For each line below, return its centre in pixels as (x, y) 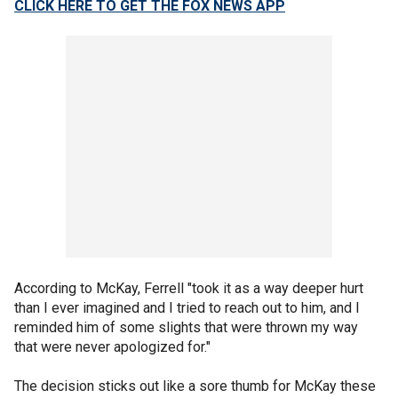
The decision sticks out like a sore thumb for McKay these (195, 386)
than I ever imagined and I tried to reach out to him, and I (187, 307)
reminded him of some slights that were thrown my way (186, 327)
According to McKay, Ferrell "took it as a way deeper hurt (189, 288)
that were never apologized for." (112, 346)
